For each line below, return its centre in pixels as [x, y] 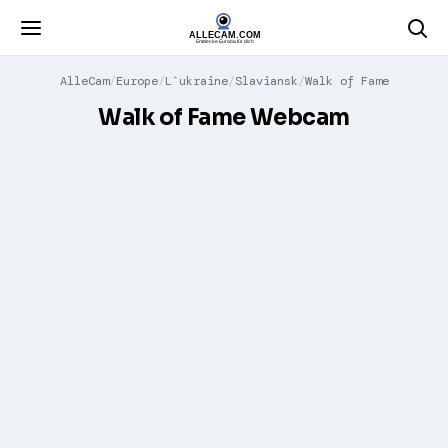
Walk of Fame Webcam [224, 117]
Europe [136, 81]
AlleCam [84, 81]
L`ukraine [196, 81]
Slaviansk [266, 81]
